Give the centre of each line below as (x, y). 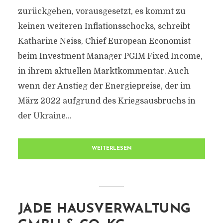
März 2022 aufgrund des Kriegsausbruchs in (107, 101)
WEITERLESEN (111, 149)
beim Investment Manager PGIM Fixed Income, (110, 56)
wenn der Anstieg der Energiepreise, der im (104, 86)
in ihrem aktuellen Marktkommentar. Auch (103, 71)
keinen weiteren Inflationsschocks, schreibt (104, 26)
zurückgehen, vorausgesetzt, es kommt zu (102, 11)
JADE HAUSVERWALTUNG (104, 209)
